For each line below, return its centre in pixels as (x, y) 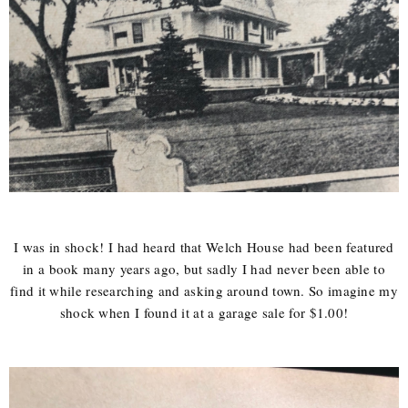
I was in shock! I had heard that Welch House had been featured (204, 247)
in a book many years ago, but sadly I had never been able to (204, 269)
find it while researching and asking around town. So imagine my (204, 291)
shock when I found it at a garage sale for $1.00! (204, 312)
